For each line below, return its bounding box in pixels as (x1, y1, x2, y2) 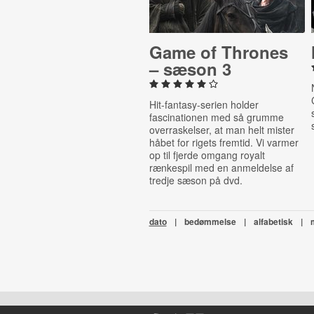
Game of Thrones (149, 40, 288, 64)
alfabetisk (253, 215, 293, 228)
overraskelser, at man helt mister (149, 123, 294, 137)
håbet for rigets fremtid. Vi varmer (149, 135, 299, 149)
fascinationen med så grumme (149, 110, 284, 124)
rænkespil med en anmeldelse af (149, 161, 294, 175)
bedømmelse (184, 215, 236, 228)
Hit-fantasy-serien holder (149, 97, 259, 111)
